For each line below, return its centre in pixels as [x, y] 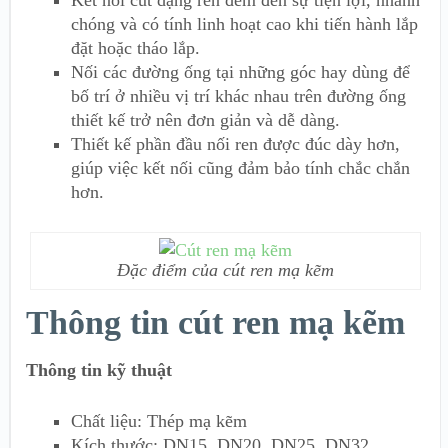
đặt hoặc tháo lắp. [135, 47]
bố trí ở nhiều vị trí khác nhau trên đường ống [238, 95]
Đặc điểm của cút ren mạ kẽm [225, 270]
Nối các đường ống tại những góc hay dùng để [240, 71]
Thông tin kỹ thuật [101, 370]
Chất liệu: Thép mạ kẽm [159, 421]
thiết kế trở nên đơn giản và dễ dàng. [205, 119]
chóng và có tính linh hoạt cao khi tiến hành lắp [244, 23]
